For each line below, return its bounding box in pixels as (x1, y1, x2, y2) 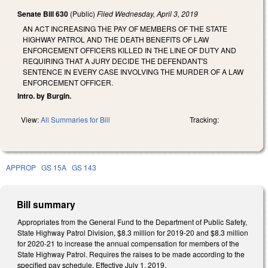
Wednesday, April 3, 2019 (115, 8, 198, 19)
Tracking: (190, 114, 219, 124)
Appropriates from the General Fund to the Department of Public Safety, (17, 216, 247, 227)
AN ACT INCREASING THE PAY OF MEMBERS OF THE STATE (23, 23, 227, 33)
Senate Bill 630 (17, 8, 68, 20)
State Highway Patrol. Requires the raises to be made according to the (17, 248, 245, 259)
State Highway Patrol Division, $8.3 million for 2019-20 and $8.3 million (17, 227, 248, 237)
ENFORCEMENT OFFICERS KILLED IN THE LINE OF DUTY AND (23, 44, 236, 55)
